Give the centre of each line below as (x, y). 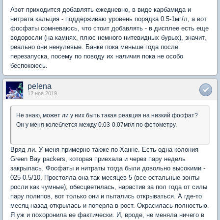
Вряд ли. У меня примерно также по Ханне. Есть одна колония (104, 150)
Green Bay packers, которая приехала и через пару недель (98, 159)
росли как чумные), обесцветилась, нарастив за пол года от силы (109, 187)
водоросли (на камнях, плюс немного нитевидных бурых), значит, (108, 38)
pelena (40, 86)
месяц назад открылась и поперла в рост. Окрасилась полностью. (110, 206)
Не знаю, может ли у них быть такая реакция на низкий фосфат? (107, 116)
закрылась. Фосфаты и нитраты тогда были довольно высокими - (108, 168)
